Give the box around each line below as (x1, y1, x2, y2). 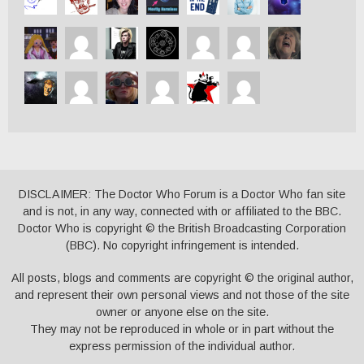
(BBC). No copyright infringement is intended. (65, 239, 299, 253)
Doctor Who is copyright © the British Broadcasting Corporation (18, 222, 346, 236)
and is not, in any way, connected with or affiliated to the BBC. (23, 205, 341, 219)
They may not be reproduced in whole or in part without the (30, 322, 334, 336)
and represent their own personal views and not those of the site (15, 288, 349, 301)
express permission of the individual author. (69, 339, 295, 353)
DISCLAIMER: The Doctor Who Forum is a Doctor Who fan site (19, 188, 345, 201)
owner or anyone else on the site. (95, 305, 269, 318)
